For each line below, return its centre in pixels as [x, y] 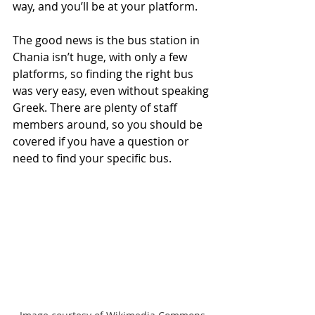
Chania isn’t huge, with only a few [101, 57]
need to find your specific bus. [92, 158]
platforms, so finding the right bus [104, 74]
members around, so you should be [109, 124]
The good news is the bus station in [108, 40]
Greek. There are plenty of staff [96, 108]
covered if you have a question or [102, 141]
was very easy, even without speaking [112, 91]
